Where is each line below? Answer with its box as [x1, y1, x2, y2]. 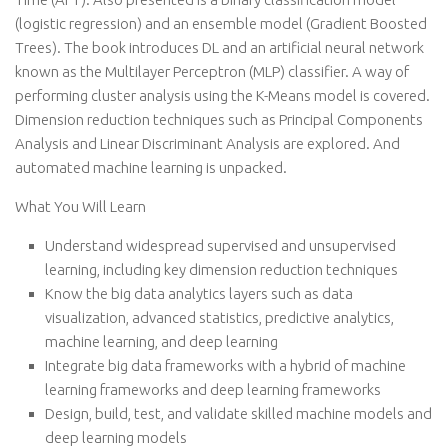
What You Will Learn [15, 198, 146, 215]
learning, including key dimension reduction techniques [45, 261, 398, 278]
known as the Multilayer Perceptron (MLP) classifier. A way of [15, 63, 409, 80]
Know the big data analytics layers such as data [45, 285, 353, 302]
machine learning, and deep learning [45, 333, 278, 350]
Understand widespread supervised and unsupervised [45, 237, 396, 254]
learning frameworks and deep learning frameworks [45, 381, 381, 398]
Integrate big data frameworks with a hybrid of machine [45, 357, 406, 374]
